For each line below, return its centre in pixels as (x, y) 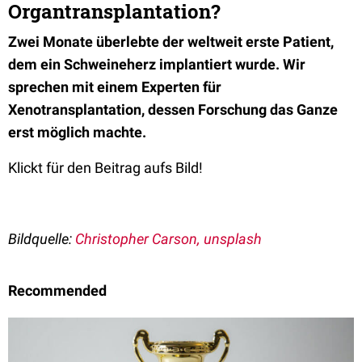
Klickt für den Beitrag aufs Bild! (105, 168)
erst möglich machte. (77, 132)
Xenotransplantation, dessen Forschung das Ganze (173, 109)
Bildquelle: (42, 239)
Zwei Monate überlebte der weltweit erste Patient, (171, 42)
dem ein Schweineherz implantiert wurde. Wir (157, 64)
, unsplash (229, 239)
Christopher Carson (136, 239)
